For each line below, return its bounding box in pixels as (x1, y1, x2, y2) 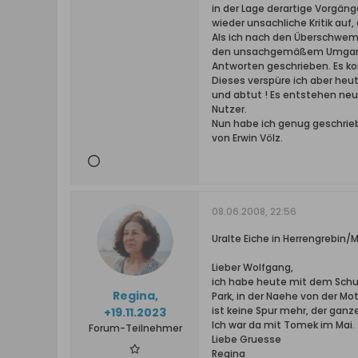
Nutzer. (212, 102, 247, 116)
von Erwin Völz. (212, 131, 283, 145)
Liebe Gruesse (212, 332, 281, 346)
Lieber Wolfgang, (212, 261, 293, 274)
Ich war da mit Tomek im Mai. (212, 318, 355, 332)
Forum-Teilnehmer (88, 321, 182, 335)
